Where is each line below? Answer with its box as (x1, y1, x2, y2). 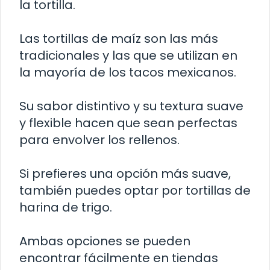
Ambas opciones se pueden (19, 233, 190, 250)
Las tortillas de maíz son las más (19, 30, 218, 48)
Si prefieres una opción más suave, (19, 165, 231, 183)
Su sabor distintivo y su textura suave (19, 98, 243, 115)
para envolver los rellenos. (19, 131, 180, 149)
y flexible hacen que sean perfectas (19, 115, 237, 132)
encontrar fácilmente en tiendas (19, 250, 218, 267)
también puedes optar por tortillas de (19, 182, 251, 199)
